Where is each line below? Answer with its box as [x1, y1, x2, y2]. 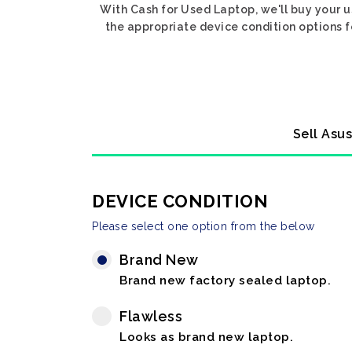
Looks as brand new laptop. [119, 330, 293, 344]
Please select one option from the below [92, 220, 315, 233]
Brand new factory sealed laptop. [119, 273, 331, 288]
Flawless [119, 308, 182, 324]
